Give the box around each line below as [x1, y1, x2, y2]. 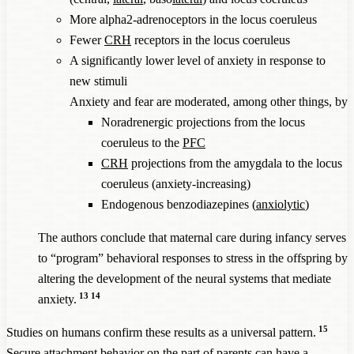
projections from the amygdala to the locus [128, 156, 342, 170]
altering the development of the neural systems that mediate [38, 271, 331, 285]
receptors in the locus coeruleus [131, 32, 290, 47]
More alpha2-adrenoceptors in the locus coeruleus [70, 12, 317, 26]
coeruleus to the [101, 135, 183, 149]
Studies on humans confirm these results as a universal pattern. [6, 325, 316, 339]
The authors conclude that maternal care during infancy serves [38, 230, 346, 244]
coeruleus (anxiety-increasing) [101, 176, 250, 190]
